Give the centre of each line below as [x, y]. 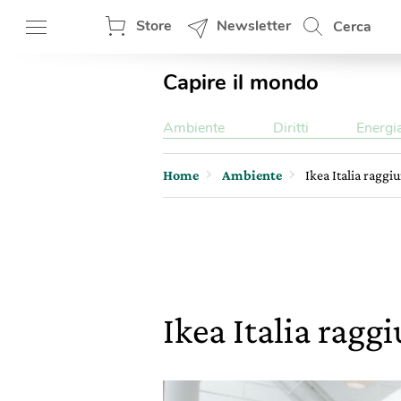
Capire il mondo [241, 82]
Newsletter [254, 26]
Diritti [290, 128]
